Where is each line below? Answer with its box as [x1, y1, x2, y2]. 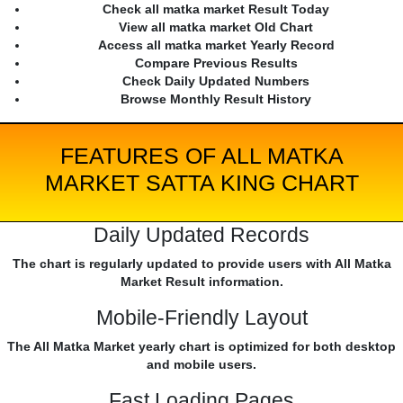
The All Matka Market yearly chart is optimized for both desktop [7, 339, 396, 354]
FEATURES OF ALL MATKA [59, 143, 344, 169]
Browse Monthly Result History [121, 92, 311, 107]
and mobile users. [147, 357, 256, 372]
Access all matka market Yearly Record [97, 38, 335, 53]
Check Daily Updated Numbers [122, 74, 309, 89]
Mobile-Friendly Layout [95, 306, 308, 330]
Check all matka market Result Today [103, 2, 329, 17]
